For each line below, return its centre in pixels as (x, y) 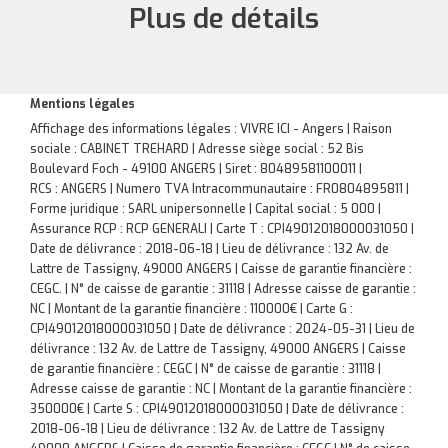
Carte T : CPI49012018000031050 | (315, 229)
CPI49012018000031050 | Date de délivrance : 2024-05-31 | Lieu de (222, 329)
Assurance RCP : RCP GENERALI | (123, 229)
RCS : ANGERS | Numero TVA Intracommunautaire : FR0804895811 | (219, 189)
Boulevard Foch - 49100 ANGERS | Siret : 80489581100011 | (196, 169)
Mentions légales (82, 104)
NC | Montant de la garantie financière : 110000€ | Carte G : (191, 309)
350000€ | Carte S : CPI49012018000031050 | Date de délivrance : (217, 409)
